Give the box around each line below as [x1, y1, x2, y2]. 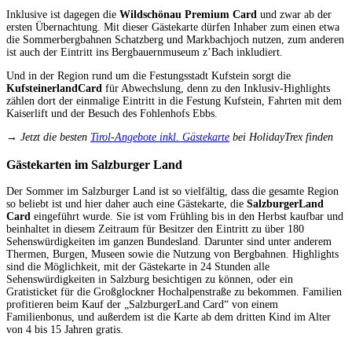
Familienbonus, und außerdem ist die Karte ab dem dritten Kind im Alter [6, 310, 331, 323]
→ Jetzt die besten [6, 131, 90, 144]
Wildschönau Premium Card [119, 9, 257, 21]
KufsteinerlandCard [6, 82, 102, 95]
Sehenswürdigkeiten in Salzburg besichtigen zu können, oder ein [6, 273, 293, 285]
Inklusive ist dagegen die [6, 9, 119, 21]
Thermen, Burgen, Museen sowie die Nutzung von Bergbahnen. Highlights [6, 247, 339, 260]
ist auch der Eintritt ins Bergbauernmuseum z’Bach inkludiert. [6, 46, 283, 59]
